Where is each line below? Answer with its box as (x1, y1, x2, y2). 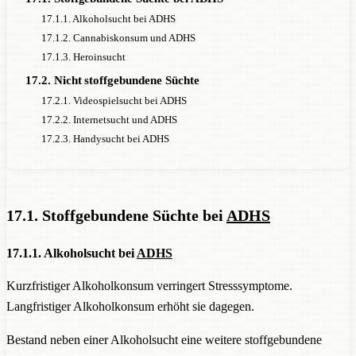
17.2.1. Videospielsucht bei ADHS (41, 94, 187, 106)
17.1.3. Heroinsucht (41, 50, 126, 63)
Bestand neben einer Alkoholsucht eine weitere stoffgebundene (6, 333, 322, 347)
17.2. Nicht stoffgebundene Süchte (25, 73, 199, 87)
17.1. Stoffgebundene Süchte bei (6, 206, 226, 224)
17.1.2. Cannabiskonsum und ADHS (41, 31, 195, 44)
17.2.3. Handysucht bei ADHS (41, 132, 169, 145)
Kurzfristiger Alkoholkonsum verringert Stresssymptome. (6, 279, 292, 293)
